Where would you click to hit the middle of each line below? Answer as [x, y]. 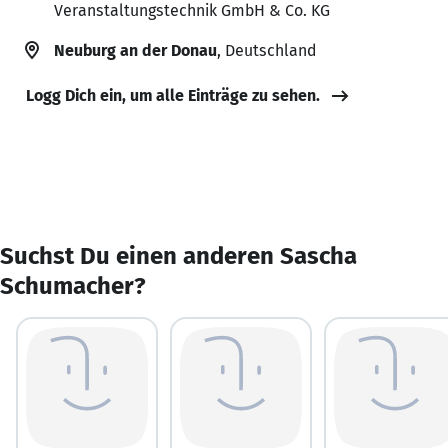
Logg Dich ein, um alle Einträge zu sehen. [173, 95]
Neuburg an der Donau [135, 50]
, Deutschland [266, 50]
